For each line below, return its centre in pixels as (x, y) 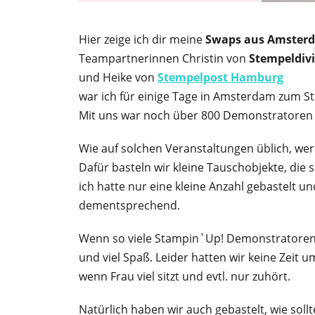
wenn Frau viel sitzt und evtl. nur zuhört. (185, 276)
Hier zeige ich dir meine (142, 39)
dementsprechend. (129, 205)
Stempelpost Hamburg (220, 77)
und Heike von (118, 77)
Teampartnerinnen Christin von (164, 58)
